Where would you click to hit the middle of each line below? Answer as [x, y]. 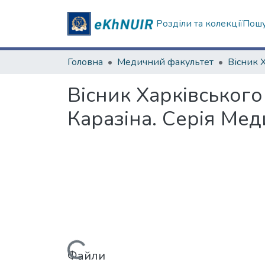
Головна [85, 62]
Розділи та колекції [200, 24]
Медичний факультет [165, 62]
